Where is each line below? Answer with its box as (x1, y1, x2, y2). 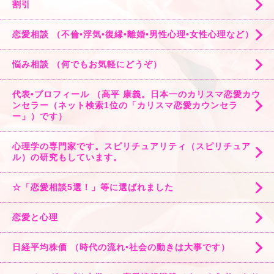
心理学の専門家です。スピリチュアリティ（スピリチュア (12, 141, 251, 151)
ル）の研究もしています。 (12, 152, 122, 162)
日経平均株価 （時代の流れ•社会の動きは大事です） (12, 242, 230, 252)
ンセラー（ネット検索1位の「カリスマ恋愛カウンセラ (12, 100, 238, 110)
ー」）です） (12, 111, 67, 121)
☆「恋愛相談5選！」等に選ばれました (12, 182, 174, 192)
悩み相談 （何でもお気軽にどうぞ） (12, 59, 162, 69)
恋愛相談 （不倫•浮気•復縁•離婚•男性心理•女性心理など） (12, 29, 254, 39)
